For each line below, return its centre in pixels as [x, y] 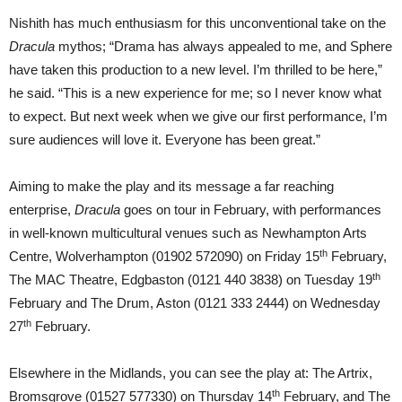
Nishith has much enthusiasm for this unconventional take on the [197, 23]
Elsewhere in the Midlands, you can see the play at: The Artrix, [191, 373]
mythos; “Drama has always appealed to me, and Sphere [225, 47]
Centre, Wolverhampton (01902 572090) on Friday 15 [164, 257]
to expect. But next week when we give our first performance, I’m [198, 117]
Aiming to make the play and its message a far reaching [171, 187]
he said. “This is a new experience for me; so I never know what [195, 93]
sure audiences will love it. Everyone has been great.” [165, 140]
